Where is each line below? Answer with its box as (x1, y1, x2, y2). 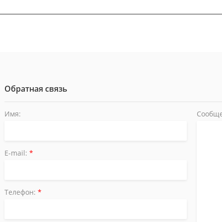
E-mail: (4, 148, 29, 158)
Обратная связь (4, 83, 67, 94)
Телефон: (4, 187, 38, 197)
